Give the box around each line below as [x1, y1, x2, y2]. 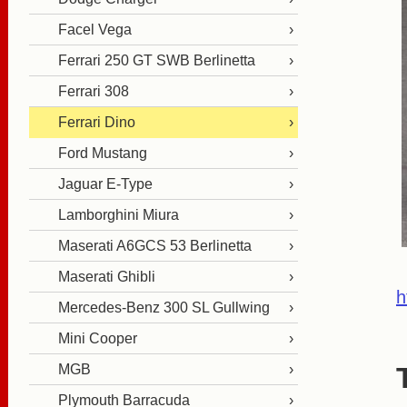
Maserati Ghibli [58, 269, 155, 284]
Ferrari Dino [58, 114, 135, 130]
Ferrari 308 [58, 84, 129, 99]
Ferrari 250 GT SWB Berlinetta [58, 53, 255, 68]
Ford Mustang [58, 145, 147, 161]
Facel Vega [58, 22, 132, 37]
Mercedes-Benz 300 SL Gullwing [58, 300, 270, 315]
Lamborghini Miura [58, 207, 179, 223]
